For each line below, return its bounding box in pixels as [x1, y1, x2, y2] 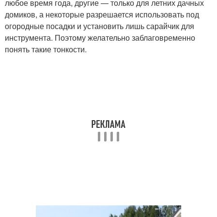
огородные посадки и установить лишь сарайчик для [5, 20, 194, 31]
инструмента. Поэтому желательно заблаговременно [5, 32, 195, 43]
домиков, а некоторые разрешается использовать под [5, 9, 199, 20]
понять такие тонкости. [5, 44, 87, 55]
